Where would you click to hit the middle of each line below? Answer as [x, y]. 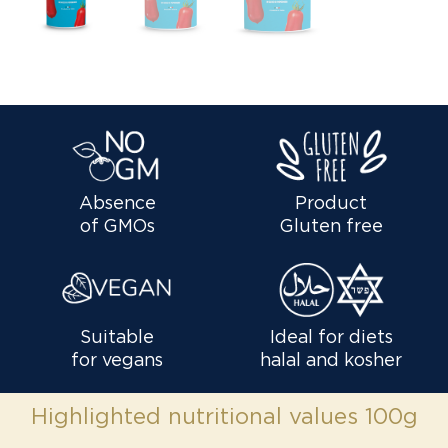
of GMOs [117, 226]
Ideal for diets [331, 337]
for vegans [117, 360]
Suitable [117, 337]
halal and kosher [331, 360]
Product [331, 203]
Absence [117, 203]
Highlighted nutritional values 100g [224, 416]
